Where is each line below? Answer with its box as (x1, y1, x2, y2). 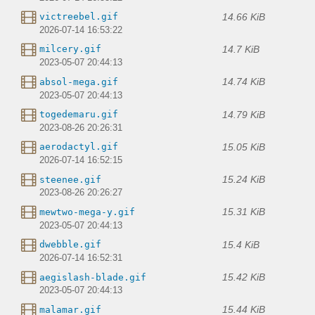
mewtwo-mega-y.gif (39, 206, 135, 217)
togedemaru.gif (39, 109, 118, 120)
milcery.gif (39, 44, 101, 55)
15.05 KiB (222, 141, 265, 153)
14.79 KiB (222, 108, 265, 120)
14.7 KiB (222, 43, 259, 55)
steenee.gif (39, 174, 101, 185)
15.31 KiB (222, 206, 265, 218)
